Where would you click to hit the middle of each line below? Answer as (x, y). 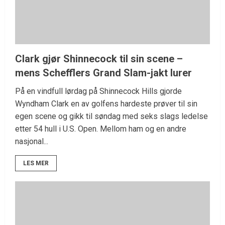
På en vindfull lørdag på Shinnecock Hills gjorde (98, 91)
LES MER (36, 163)
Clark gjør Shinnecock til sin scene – (99, 59)
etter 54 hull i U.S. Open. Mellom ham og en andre (101, 129)
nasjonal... (32, 142)
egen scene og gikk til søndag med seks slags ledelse (111, 117)
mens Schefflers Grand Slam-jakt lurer (103, 73)
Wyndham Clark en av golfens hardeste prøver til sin (106, 104)
